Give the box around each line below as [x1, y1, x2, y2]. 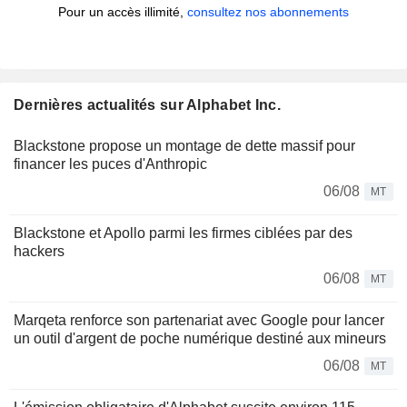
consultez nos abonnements [187, 5, 349, 20]
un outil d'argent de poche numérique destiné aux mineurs [14, 331, 386, 347]
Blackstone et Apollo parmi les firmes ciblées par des [14, 225, 352, 242]
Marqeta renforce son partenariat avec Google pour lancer [14, 313, 384, 329]
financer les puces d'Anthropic [14, 156, 207, 173]
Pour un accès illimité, [58, 5, 187, 20]
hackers [14, 243, 65, 260]
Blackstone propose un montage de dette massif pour [14, 138, 355, 154]
